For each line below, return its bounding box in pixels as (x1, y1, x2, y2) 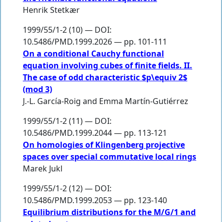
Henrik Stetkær (23, 4, 80, 15)
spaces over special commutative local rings (23, 151, 196, 162)
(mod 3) (23, 83, 52, 95)
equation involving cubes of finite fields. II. (23, 59, 192, 71)
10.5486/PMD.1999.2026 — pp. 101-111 (23, 36, 167, 47)
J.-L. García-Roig (23, 95, 81, 107)
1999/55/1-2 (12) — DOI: (23, 182, 111, 194)
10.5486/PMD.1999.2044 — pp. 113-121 (23, 127, 167, 138)
